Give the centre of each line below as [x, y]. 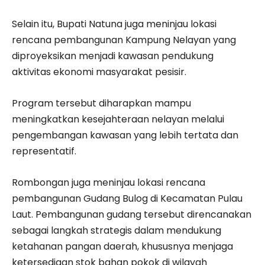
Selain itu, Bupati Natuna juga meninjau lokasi [114, 24]
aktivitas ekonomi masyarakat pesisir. [99, 72]
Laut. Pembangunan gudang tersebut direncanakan [132, 214]
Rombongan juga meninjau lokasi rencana [109, 182]
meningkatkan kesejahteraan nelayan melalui [118, 119]
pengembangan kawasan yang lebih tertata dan [125, 135]
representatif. [44, 151]
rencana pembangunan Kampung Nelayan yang [124, 40]
